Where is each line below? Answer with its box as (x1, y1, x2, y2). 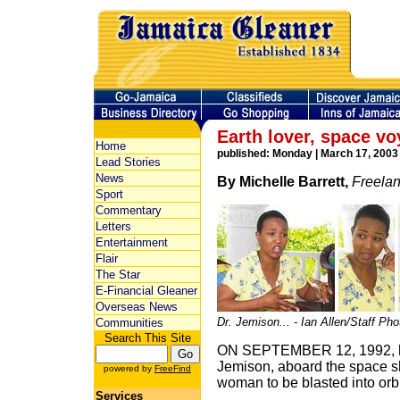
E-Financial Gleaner (96, 284, 197, 297)
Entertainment (96, 236, 168, 249)
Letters (96, 220, 131, 233)
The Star (96, 268, 140, 281)
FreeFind (154, 363, 191, 373)
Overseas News (96, 300, 178, 313)
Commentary (96, 204, 162, 217)
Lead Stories (96, 155, 161, 169)
